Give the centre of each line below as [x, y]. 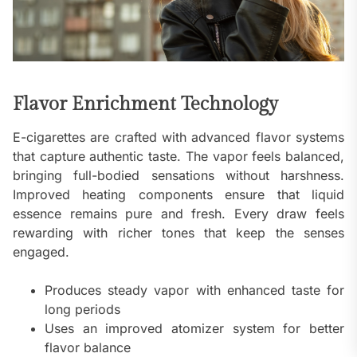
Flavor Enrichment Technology [145, 105]
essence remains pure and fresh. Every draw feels [178, 214]
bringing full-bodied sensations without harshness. [178, 176]
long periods [82, 310]
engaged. [41, 252]
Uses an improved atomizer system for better [194, 329]
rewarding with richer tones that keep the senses [178, 233]
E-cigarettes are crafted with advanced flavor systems [178, 137]
